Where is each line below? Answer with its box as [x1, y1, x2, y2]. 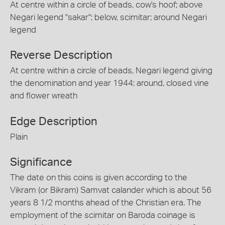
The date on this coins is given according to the [10, 173, 187, 182]
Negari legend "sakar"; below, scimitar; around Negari [10, 13, 207, 22]
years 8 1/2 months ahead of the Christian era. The [10, 198, 201, 207]
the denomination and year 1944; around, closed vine [10, 79, 209, 87]
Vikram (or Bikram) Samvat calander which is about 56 [10, 186, 211, 194]
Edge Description [10, 116, 97, 127]
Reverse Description [10, 50, 113, 61]
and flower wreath [10, 91, 77, 100]
